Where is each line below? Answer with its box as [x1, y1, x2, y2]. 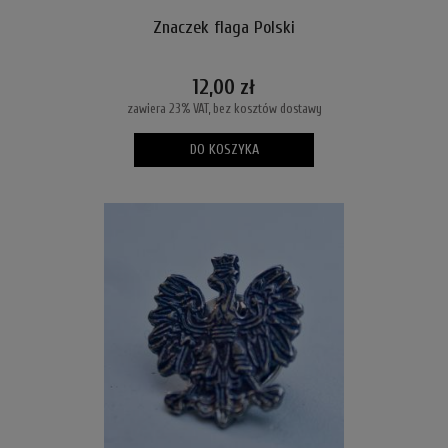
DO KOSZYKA [189, 141, 259, 159]
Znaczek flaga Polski [153, 16, 295, 38]
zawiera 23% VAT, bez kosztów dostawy [126, 100, 322, 116]
